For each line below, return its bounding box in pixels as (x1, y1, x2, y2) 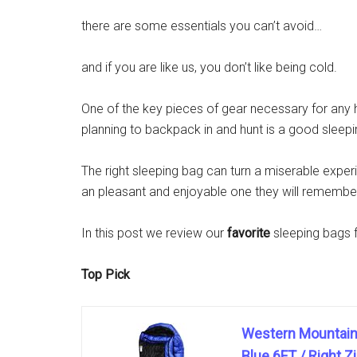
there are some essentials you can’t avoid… (81, 18, 322, 33)
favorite (227, 226, 270, 241)
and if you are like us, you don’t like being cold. (81, 60, 337, 75)
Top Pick (81, 267, 130, 282)
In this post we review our (81, 226, 227, 241)
